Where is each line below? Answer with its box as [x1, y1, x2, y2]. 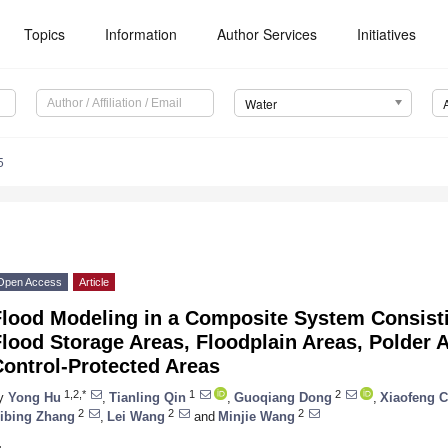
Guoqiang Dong [234, 389, 332, 405]
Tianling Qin [109, 389, 186, 405]
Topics [24, 24, 66, 44]
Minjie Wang [218, 408, 295, 424]
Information [105, 24, 178, 44]
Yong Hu [8, 389, 61, 405]
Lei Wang [107, 408, 165, 424]
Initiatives [357, 24, 417, 44]
